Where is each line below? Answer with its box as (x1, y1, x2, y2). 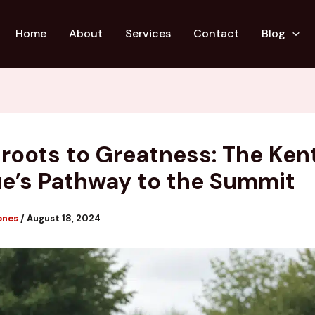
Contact (193, 26, 240, 41)
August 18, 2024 (27, 212, 101, 224)
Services (125, 26, 172, 41)
